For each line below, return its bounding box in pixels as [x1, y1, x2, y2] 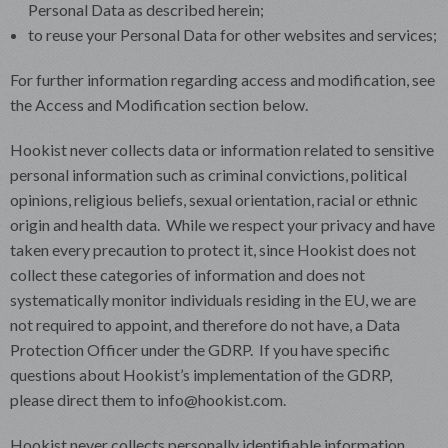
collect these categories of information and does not [10, 264, 365, 284]
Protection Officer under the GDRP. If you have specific [10, 339, 390, 359]
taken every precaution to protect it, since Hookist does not [10, 239, 416, 259]
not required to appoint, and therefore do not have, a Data [10, 314, 400, 334]
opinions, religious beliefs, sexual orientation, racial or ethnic [10, 189, 418, 209]
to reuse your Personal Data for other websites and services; [27, 24, 437, 44]
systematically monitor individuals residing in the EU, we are [10, 289, 416, 309]
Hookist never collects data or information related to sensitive [10, 139, 434, 159]
